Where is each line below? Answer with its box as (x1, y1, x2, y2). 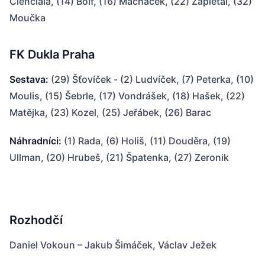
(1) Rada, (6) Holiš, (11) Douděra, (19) (62, 135, 231, 147)
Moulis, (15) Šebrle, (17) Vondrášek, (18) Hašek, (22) (9, 90, 245, 102)
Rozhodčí (9, 213, 63, 227)
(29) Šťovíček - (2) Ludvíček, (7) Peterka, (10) (49, 73, 254, 85)
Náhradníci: (9, 135, 62, 147)
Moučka (9, 12, 46, 24)
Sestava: (9, 73, 49, 85)
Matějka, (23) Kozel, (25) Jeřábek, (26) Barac (9, 106, 211, 118)
